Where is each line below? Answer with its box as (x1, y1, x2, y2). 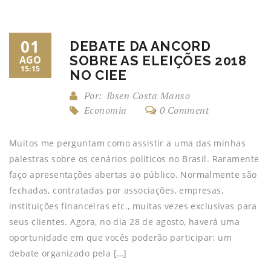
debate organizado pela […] (9, 247, 127, 259)
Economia (84, 103, 127, 117)
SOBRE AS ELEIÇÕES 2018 (70, 53, 247, 68)
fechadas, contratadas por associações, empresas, (9, 184, 224, 196)
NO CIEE (70, 67, 127, 83)
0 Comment (159, 103, 209, 117)
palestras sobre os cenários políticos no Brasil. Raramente (9, 153, 260, 165)
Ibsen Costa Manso (106, 89, 191, 102)
